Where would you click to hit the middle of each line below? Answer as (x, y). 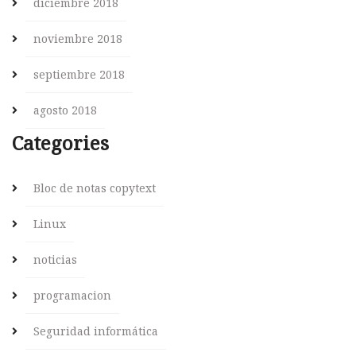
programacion (72, 296)
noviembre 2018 (78, 39)
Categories (60, 143)
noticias (55, 260)
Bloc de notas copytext (95, 188)
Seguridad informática (96, 331)
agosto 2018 (65, 110)
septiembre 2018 (79, 75)
